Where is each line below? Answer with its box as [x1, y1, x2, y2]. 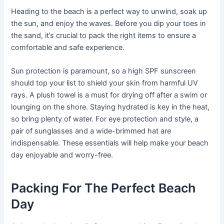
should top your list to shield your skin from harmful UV [11, 78, 198, 88]
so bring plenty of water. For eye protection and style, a [11, 114, 199, 124]
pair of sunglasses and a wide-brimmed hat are [11, 126, 171, 136]
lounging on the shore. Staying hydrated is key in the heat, [11, 102, 210, 112]
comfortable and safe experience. [11, 42, 125, 52]
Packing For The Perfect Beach [11, 180, 196, 195]
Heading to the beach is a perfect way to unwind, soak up [11, 6, 207, 16]
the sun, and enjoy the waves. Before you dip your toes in [11, 18, 206, 28]
